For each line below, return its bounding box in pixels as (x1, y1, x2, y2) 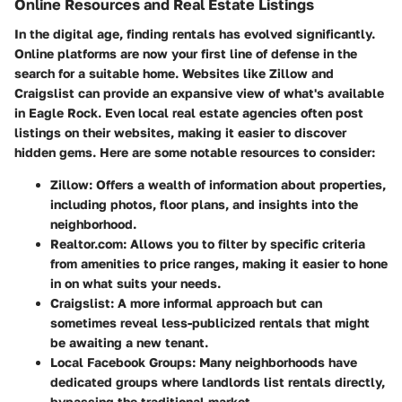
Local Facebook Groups (50, 354, 192, 370)
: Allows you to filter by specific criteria (123, 235, 365, 251)
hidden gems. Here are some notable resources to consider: (14, 144, 375, 160)
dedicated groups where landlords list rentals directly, (50, 373, 385, 389)
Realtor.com (50, 235, 123, 251)
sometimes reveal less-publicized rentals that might (50, 314, 370, 330)
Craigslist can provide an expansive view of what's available (14, 84, 384, 100)
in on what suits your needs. (50, 275, 221, 291)
